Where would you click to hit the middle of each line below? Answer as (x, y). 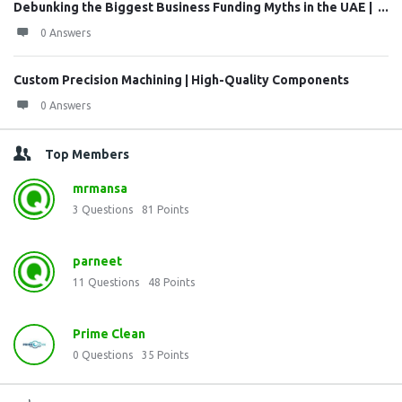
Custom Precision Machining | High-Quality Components (181, 80)
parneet (97, 261)
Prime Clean (109, 334)
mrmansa (100, 188)
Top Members (87, 154)
